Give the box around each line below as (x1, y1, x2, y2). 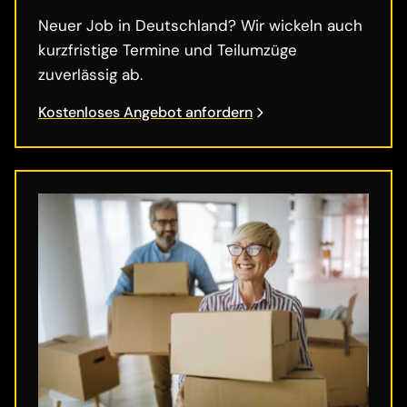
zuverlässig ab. (38, 65, 143, 85)
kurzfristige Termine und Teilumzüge (38, 40, 297, 61)
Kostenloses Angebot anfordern (38, 103, 253, 123)
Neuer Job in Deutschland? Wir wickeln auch (38, 15, 362, 36)
